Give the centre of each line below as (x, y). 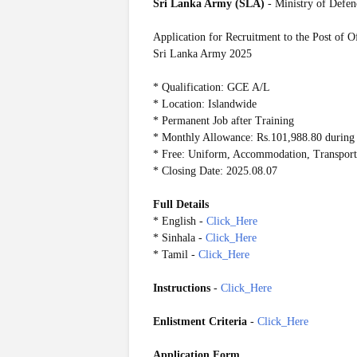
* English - (180, 221)
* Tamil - (176, 255)
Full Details (181, 204)
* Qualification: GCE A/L (212, 87)
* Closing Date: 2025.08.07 (215, 171)
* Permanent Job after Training (224, 121)
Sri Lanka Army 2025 (202, 54)
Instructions (182, 288)
